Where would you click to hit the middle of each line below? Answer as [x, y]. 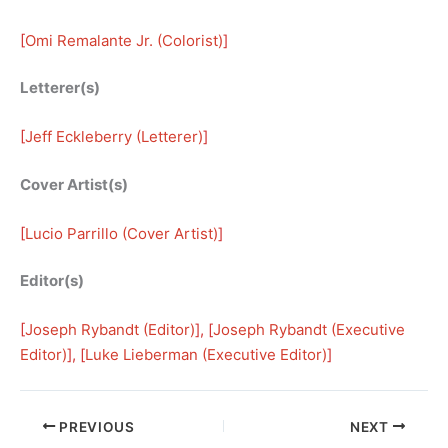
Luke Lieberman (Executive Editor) [206, 355]
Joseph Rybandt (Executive [309, 330]
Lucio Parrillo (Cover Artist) [121, 233]
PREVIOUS [95, 426]
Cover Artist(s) [74, 184]
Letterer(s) [60, 88]
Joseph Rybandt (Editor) [110, 330]
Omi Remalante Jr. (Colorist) [124, 40]
